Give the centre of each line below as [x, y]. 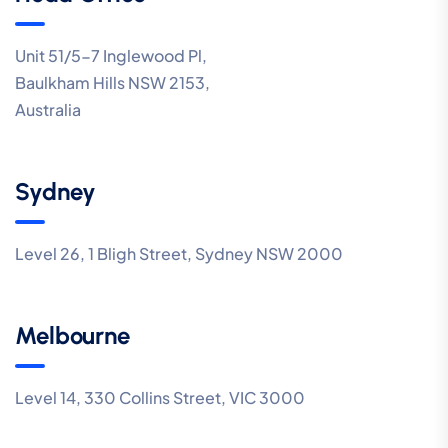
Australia [48, 110]
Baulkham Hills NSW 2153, [112, 83]
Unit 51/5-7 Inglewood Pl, [111, 56]
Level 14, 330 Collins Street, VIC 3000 [160, 398]
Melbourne [72, 336]
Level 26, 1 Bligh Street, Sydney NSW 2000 [179, 254]
